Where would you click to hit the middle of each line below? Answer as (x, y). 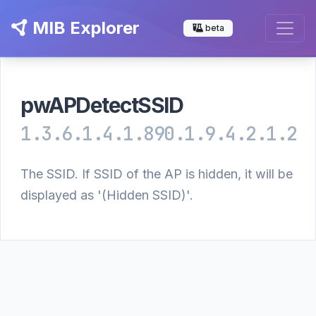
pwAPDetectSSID (102, 105)
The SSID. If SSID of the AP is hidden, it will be (157, 174)
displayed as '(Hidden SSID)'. (107, 195)
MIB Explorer (84, 28)
